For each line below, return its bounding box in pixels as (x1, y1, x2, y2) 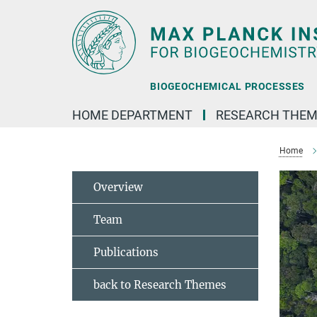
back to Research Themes (93, 278, 226, 292)
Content (4, 25, 42, 39)
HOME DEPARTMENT (72, 108, 192, 122)
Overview (93, 180, 143, 194)
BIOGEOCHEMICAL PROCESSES (149, 81, 304, 93)
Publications (93, 246, 158, 259)
